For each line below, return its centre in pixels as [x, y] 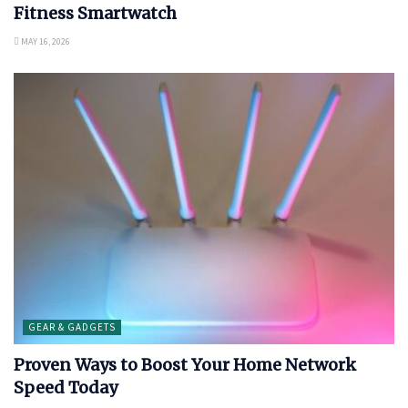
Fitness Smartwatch [95, 13]
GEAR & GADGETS [72, 327]
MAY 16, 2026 [45, 41]
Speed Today [66, 388]
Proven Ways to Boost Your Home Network [185, 365]
